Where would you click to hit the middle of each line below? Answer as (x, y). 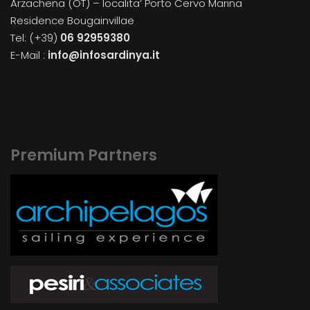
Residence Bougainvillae (72, 20)
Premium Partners (84, 155)
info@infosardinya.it (102, 55)
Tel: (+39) (35, 37)
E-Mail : (28, 55)
